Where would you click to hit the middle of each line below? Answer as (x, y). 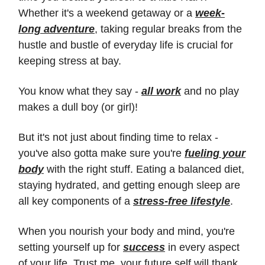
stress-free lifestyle (182, 201)
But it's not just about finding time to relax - (118, 137)
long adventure (56, 29)
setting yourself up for (71, 247)
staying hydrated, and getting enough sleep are (129, 185)
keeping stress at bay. (70, 61)
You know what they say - (80, 91)
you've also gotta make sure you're (101, 153)
